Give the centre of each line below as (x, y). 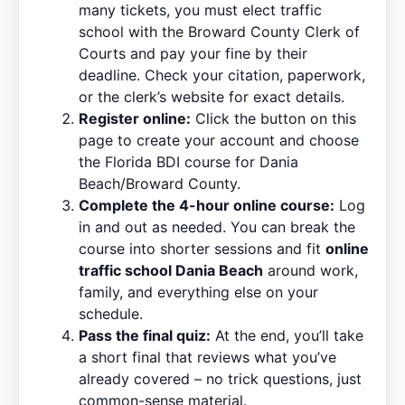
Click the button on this (273, 118)
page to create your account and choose (219, 140)
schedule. (111, 313)
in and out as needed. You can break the (217, 226)
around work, (311, 270)
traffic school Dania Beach (171, 270)
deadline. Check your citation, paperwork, (222, 75)
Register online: (135, 118)
